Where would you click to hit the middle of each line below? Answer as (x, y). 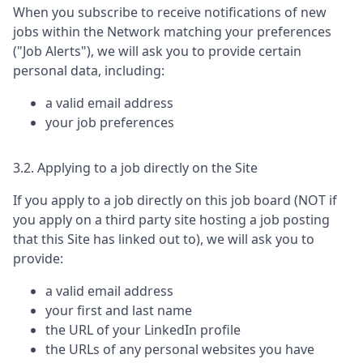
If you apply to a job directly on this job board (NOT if (175, 200)
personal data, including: (89, 70)
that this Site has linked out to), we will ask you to (164, 239)
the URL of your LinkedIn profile (143, 330)
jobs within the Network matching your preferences (172, 32)
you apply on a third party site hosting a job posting (171, 220)
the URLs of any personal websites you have (180, 349)
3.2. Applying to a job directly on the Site (135, 168)
